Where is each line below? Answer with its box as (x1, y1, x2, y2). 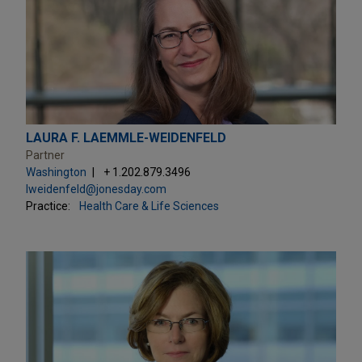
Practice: (26, 199, 70, 213)
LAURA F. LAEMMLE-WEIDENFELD (26, 129, 226, 145)
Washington (26, 165, 86, 179)
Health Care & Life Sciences (79, 199, 219, 213)
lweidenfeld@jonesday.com (26, 182, 166, 196)
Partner (26, 148, 65, 162)
